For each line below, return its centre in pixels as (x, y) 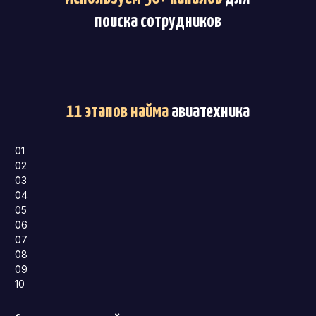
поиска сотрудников (158, 21)
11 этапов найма (121, 112)
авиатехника (209, 112)
